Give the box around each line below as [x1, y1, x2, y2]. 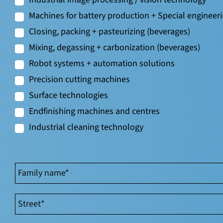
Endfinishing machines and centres [29, 105, 160, 117]
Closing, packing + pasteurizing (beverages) [29, 25, 190, 38]
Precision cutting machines [29, 73, 130, 86]
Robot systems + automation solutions [29, 57, 175, 70]
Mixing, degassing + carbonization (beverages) [29, 41, 200, 54]
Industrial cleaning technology [29, 121, 143, 133]
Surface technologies [29, 89, 108, 102]
